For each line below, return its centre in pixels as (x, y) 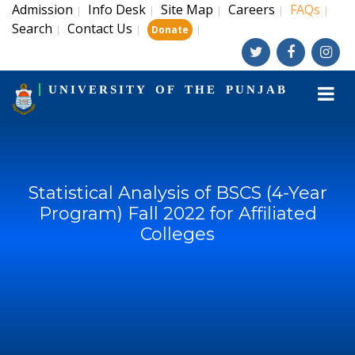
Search (32, 29)
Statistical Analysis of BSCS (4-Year (177, 193)
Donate (170, 30)
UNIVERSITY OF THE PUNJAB (168, 90)
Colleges (177, 234)
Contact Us (100, 29)
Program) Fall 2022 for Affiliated (177, 214)
